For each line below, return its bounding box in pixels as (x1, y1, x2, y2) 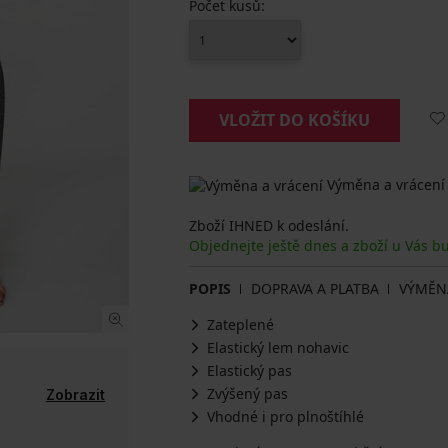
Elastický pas (207, 361, 292, 381)
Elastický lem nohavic (207, 338, 349, 358)
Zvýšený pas (207, 384, 288, 404)
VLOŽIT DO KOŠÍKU (219, 109, 370, 131)
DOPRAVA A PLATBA (251, 279, 379, 299)
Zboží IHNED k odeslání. (189, 216, 349, 236)
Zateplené (207, 315, 274, 335)
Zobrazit (46, 386, 105, 403)
